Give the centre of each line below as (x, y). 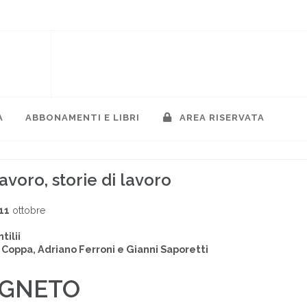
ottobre (28, 210)
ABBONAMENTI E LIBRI (83, 118)
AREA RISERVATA (221, 118)
